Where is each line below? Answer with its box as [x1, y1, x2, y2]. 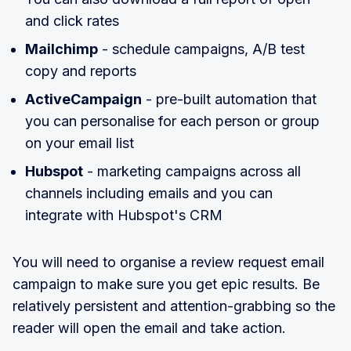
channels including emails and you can [25, 185, 273, 202]
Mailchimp [25, 41, 98, 58]
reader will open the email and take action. [13, 320, 286, 337]
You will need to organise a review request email [13, 254, 324, 271]
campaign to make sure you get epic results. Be [13, 276, 320, 293]
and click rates [25, 13, 119, 30]
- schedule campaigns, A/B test [98, 41, 305, 58]
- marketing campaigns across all [83, 163, 301, 180]
